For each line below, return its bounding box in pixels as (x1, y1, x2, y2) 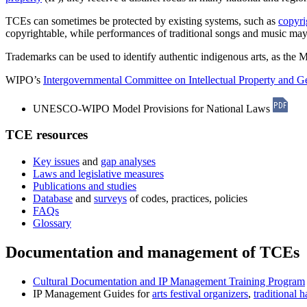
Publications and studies (33, 180, 136, 193)
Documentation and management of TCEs (5, 243, 299, 261)
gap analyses (101, 156, 156, 168)
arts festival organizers (152, 287, 248, 299)
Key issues (33, 156, 79, 168)
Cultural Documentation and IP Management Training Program (33, 275, 305, 287)
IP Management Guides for (33, 287, 152, 299)
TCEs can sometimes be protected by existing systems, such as (5, 14, 278, 27)
